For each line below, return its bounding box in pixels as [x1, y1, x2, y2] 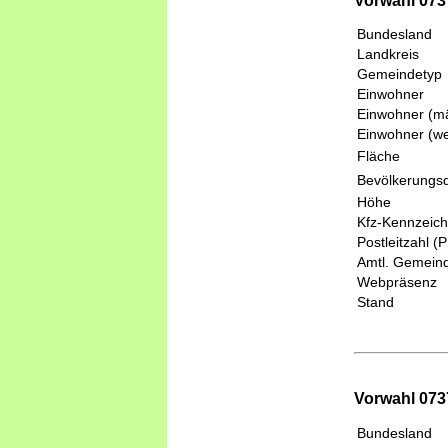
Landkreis [357, 45, 419, 62]
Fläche [357, 147, 400, 164]
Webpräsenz [357, 273, 437, 290]
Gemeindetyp [357, 65, 442, 82]
